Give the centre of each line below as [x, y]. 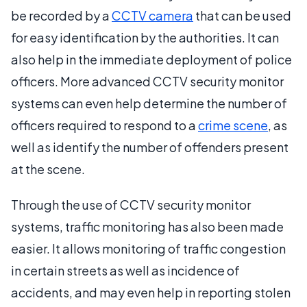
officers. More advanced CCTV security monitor [147, 81]
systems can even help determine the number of [149, 103]
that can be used [242, 15]
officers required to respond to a [105, 125]
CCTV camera [152, 15]
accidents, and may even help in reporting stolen [151, 292]
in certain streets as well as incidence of [125, 270]
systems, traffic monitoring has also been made [147, 226]
